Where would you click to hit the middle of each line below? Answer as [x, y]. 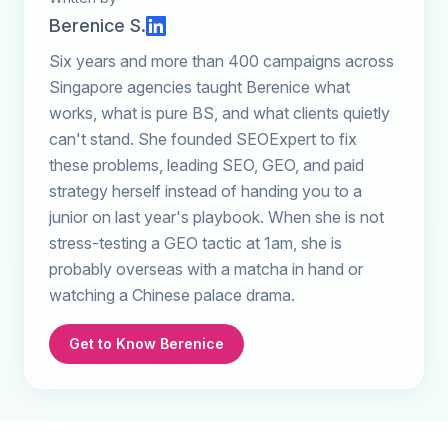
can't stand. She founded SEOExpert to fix [203, 138]
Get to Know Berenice [146, 343]
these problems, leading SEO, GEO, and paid [206, 164]
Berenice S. [97, 25]
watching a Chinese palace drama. [172, 294]
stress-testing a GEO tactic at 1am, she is [195, 242]
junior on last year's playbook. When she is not [216, 216]
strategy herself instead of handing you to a [205, 190]
